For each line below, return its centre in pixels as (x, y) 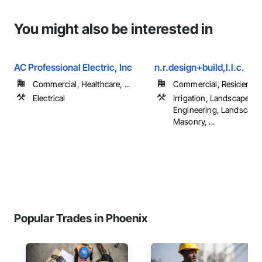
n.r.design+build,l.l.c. (199, 67)
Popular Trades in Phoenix (81, 218)
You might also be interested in (113, 29)
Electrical (49, 98)
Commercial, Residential (217, 84)
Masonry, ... (194, 121)
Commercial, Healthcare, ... (82, 84)
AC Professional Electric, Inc (73, 67)
